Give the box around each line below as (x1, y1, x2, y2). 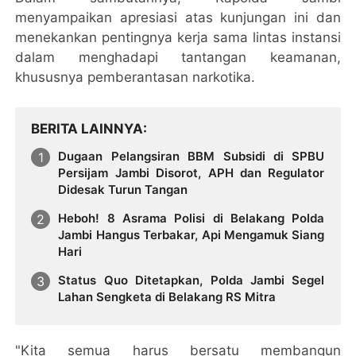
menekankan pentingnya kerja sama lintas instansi (15, 29, 341, 46)
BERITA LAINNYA (31, 121, 144, 137)
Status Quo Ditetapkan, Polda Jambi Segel (58, 272, 325, 288)
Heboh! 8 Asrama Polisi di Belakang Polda (58, 210, 325, 226)
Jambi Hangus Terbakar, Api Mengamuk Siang (58, 226, 325, 242)
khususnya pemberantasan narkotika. (15, 69, 256, 86)
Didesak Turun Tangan (58, 182, 188, 198)
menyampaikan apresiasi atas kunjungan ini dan (15, 10, 341, 26)
